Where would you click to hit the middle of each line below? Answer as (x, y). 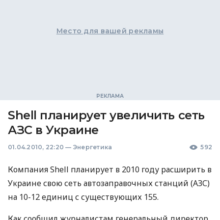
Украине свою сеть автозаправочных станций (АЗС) (109, 183)
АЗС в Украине (53, 130)
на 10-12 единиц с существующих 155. (83, 197)
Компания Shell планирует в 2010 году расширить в (110, 169)
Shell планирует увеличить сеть (106, 115)
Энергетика (93, 147)
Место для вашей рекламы (110, 31)
